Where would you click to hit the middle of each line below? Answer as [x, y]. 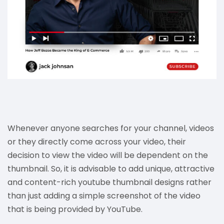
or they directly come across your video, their [97, 141]
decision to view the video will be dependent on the [108, 155]
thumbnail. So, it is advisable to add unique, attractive [111, 168]
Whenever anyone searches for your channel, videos [111, 128]
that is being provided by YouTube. [75, 209]
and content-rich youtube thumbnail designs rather [109, 182]
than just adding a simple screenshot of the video [104, 195]
